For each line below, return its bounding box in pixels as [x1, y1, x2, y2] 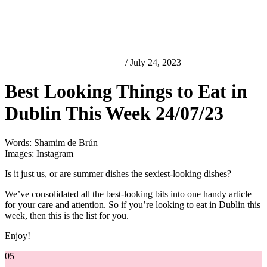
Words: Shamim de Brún [5, 137, 98, 148]
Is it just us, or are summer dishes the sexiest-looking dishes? [5, 168, 231, 179]
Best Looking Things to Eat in [5, 80, 247, 103]
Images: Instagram [5, 148, 73, 159]
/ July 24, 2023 [123, 57, 181, 67]
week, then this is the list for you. [5, 210, 129, 221]
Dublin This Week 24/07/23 [5, 103, 223, 125]
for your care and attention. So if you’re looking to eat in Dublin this [5, 199, 260, 210]
